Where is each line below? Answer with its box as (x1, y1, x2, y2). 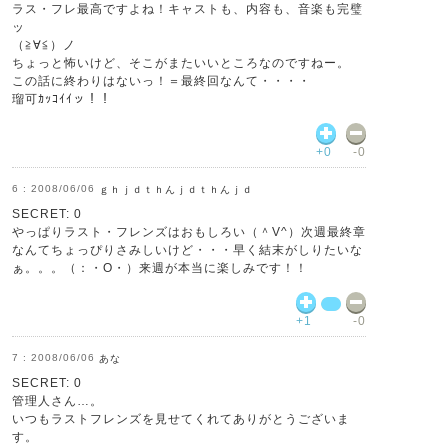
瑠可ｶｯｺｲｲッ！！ (12, 92, 112, 106)
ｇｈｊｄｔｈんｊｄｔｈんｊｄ (99, 184, 253, 195)
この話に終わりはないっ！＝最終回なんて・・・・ (12, 74, 311, 88)
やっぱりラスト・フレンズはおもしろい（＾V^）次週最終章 (12, 225, 366, 239)
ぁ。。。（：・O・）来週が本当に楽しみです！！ (12, 261, 308, 275)
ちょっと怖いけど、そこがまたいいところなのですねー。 (12, 56, 350, 70)
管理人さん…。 (12, 394, 103, 408)
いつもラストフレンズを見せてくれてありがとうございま (12, 412, 350, 426)
